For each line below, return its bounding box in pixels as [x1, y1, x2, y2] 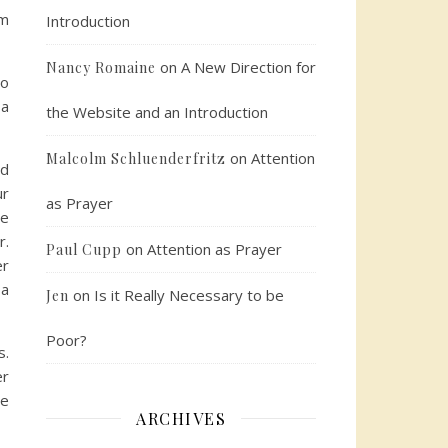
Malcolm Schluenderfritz [46, 148, 226, 168]
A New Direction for [181, 56, 316, 77]
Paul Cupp [46, 239, 122, 259]
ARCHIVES [136, 407, 226, 429]
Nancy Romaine [46, 57, 156, 77]
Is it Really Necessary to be [94, 284, 284, 305]
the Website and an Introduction [46, 101, 268, 122]
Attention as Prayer [147, 238, 282, 259]
